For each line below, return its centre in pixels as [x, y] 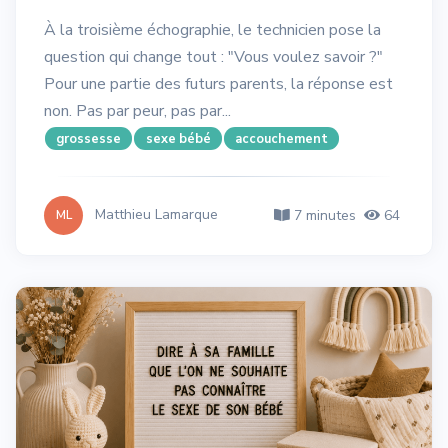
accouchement [281, 138]
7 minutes [323, 215]
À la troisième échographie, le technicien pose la [212, 29]
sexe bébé [178, 138]
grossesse [89, 138]
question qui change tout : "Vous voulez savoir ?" [213, 56]
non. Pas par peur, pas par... [137, 110]
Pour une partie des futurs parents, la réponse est [218, 83]
